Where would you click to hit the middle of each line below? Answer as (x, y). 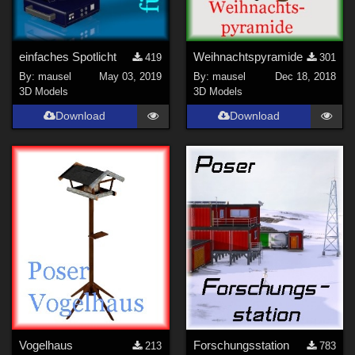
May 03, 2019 (131, 76)
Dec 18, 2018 (305, 76)
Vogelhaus (46, 345)
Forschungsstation (241, 345)
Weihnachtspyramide (248, 57)
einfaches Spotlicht (68, 57)
